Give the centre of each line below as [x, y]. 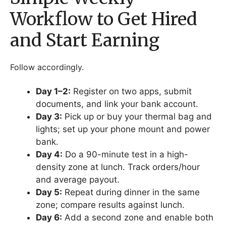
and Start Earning [85, 40]
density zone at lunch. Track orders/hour [118, 167]
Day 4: [49, 154]
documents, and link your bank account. [117, 104]
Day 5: [49, 192]
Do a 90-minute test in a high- [125, 154]
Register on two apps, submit [131, 91]
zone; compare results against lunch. [110, 205]
